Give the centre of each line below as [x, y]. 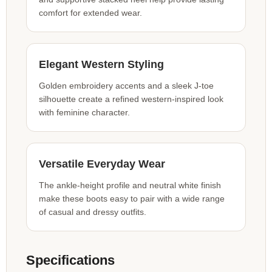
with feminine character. [84, 112]
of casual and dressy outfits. [93, 212]
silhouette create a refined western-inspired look [131, 99]
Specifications [70, 260]
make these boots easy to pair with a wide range [132, 198]
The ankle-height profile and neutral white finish [130, 185]
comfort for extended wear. [90, 12]
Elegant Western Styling [101, 64]
